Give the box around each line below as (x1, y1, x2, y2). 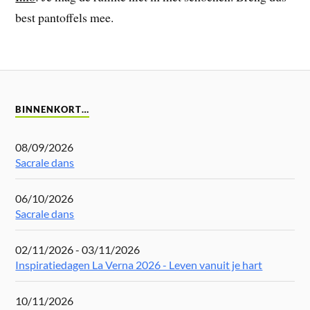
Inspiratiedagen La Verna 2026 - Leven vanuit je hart (15, 257, 263, 271)
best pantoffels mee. (15, 9, 114, 26)
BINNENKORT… (15, 104, 90, 115)
